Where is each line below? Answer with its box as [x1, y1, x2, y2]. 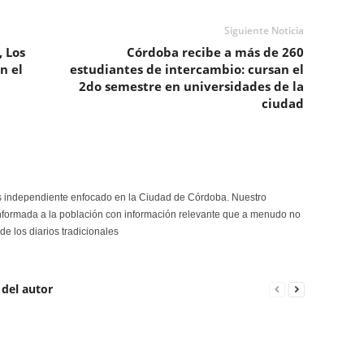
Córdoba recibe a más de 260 [126, 44, 304, 60]
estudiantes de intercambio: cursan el [69, 61, 304, 77]
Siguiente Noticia [223, 24, 304, 37]
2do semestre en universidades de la [78, 78, 304, 94]
